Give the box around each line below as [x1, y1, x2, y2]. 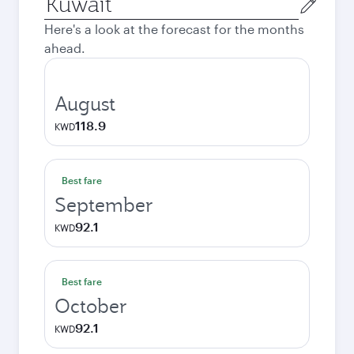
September [55, 192, 153, 217]
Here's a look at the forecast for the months [44, 21, 304, 36]
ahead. [44, 40, 85, 55]
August [55, 91, 115, 116]
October [55, 293, 127, 318]
